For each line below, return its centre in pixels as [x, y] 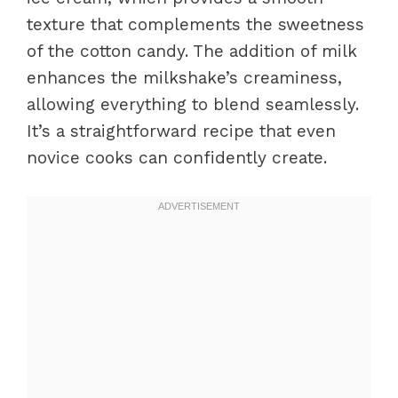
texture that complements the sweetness [195, 24]
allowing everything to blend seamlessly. [193, 104]
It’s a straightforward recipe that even [181, 131]
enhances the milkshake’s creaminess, [184, 77]
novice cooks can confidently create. [177, 157]
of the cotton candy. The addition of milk [192, 51]
